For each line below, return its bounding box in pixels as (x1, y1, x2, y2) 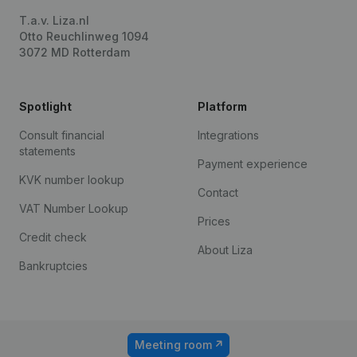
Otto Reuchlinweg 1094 (19, 29, 149, 43)
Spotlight (19, 100, 72, 113)
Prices (198, 214, 230, 228)
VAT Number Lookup (19, 202, 128, 215)
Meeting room (135, 338, 212, 351)
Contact (198, 186, 238, 199)
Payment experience (198, 157, 308, 171)
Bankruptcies (19, 259, 88, 273)
